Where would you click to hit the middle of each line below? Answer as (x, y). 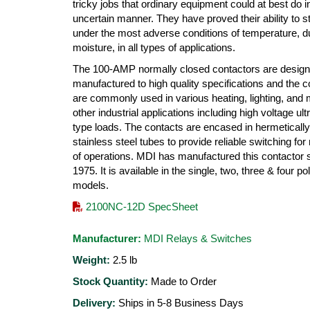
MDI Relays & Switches (198, 238)
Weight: (91, 260)
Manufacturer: (107, 238)
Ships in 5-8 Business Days (180, 303)
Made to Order (182, 281)
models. (91, 185)
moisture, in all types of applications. (154, 47)
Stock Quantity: (110, 281)
